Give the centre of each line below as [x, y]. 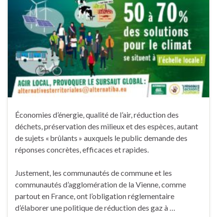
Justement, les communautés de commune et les [93, 172]
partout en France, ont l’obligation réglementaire [95, 196]
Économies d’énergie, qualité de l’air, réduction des [97, 114]
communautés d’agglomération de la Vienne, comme [101, 184]
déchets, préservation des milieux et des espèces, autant [107, 126]
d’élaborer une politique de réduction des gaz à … [95, 207]
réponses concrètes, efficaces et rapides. [82, 149]
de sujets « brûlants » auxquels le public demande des [101, 138]
